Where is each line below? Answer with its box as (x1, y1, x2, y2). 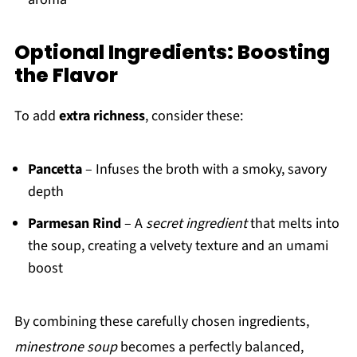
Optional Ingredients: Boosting (14, 38, 330, 67)
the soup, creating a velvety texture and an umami (27, 236, 328, 257)
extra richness (58, 106, 145, 127)
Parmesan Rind (27, 214, 121, 234)
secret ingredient (145, 214, 247, 234)
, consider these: (144, 106, 243, 127)
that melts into (246, 214, 339, 234)
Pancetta (27, 159, 82, 180)
